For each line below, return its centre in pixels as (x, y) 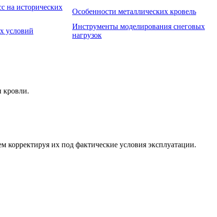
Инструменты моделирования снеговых (139, 27)
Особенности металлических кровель (134, 12)
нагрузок (87, 35)
